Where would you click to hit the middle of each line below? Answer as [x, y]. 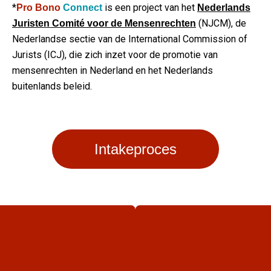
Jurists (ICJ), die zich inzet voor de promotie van [115, 55]
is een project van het [150, 8]
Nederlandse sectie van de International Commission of [130, 39]
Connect [83, 8]
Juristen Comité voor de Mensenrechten [104, 24]
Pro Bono [40, 8]
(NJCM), [217, 24]
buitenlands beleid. [52, 87]
